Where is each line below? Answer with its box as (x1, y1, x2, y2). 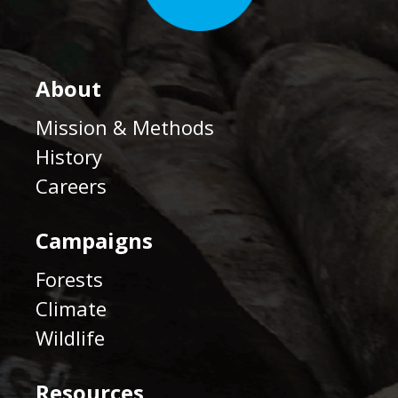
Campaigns (36, 225, 153, 255)
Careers (36, 171, 107, 199)
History (36, 142, 102, 170)
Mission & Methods (36, 113, 214, 140)
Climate (36, 294, 107, 322)
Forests (36, 265, 103, 292)
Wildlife (36, 323, 105, 351)
